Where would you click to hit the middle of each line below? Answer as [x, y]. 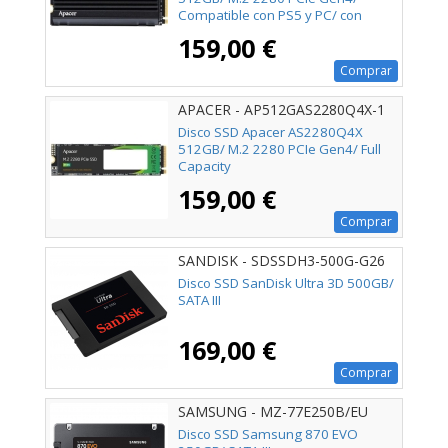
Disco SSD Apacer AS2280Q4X [270, 131]
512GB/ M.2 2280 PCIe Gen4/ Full [279, 148]
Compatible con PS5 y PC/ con [270, 14]
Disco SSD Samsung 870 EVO [268, 434]
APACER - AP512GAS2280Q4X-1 [281, 109]
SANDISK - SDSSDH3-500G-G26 [281, 260]
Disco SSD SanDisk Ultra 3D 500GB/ [286, 282]
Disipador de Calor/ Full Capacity [277, 31]
